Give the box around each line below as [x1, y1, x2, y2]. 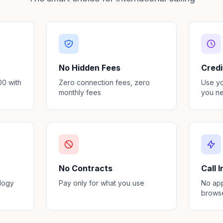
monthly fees [59, 88, 102, 97]
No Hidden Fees [59, 63, 121, 73]
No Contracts [59, 163, 113, 173]
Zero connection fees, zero [59, 78, 150, 87]
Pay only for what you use [59, 179, 145, 187]
